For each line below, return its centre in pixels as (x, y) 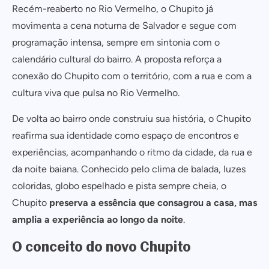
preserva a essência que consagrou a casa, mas (152, 203)
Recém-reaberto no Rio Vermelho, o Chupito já (113, 9)
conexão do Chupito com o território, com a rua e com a (132, 76)
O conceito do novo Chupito (101, 246)
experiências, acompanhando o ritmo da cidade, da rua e (132, 152)
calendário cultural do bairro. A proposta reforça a (117, 59)
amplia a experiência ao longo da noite (98, 219)
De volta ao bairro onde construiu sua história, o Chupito (131, 119)
